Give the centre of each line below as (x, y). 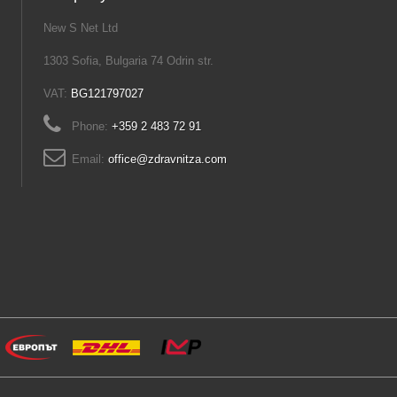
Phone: (92, 126)
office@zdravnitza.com (167, 159)
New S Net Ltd (81, 28)
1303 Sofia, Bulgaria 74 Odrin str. (128, 61)
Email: (90, 159)
